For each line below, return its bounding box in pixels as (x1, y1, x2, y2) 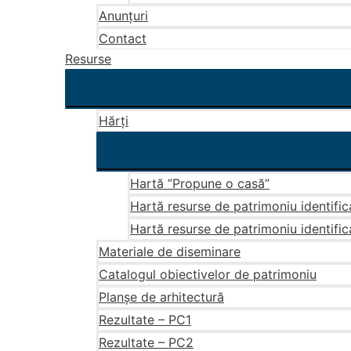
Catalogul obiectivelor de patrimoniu (99, 266, 317, 282)
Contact (99, 31, 147, 46)
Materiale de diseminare (99, 244, 241, 259)
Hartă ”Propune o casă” (130, 175, 270, 191)
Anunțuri (99, 8, 148, 24)
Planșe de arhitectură (99, 289, 224, 305)
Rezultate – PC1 (99, 312, 191, 327)
